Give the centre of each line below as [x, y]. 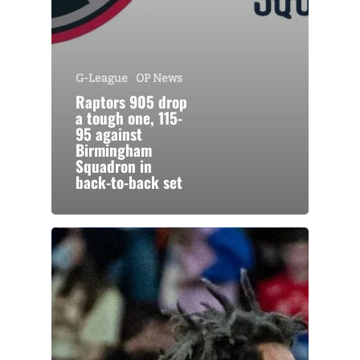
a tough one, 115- [129, 117]
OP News [159, 78]
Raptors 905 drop [131, 101]
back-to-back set [129, 182]
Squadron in [114, 166]
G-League [102, 78]
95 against [109, 133]
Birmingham [114, 149]
